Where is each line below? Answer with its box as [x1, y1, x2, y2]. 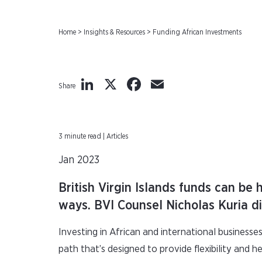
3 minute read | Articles [58, 133, 128, 140]
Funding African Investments [153, 29, 242, 36]
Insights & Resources [84, 29, 145, 36]
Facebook [143, 75, 220, 94]
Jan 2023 [58, 155, 99, 166]
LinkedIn [96, 75, 164, 94]
